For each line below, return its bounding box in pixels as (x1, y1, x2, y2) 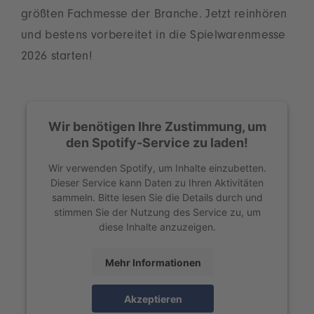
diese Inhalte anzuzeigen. (98, 220, 216, 233)
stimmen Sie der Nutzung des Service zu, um (53, 205, 261, 218)
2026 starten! (21, 51, 93, 64)
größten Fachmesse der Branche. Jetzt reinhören (21, 9, 287, 22)
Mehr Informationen (104, 256, 201, 268)
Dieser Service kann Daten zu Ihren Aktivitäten (50, 176, 264, 189)
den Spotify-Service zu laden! (66, 135, 248, 150)
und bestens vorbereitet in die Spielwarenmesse (21, 30, 286, 43)
